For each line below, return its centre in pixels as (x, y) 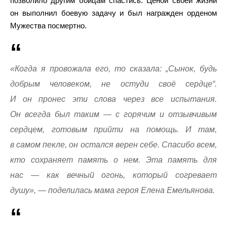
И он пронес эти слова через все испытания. (113, 99)
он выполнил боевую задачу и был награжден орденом (113, 13)
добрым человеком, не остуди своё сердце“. (113, 84)
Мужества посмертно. (48, 26)
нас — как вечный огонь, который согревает (113, 175)
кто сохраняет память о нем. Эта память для (113, 160)
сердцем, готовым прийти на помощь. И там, (113, 129)
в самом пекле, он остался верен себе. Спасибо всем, (113, 145)
